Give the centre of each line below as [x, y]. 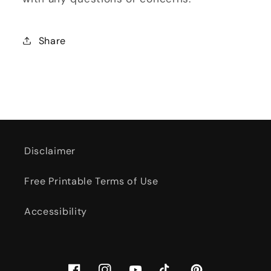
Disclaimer [50, 151]
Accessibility [56, 212]
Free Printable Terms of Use [91, 181]
